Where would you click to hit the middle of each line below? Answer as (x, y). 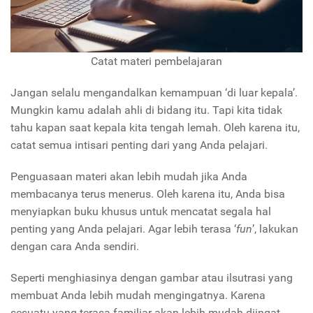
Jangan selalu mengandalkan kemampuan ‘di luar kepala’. (154, 92)
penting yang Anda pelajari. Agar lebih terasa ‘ (123, 228)
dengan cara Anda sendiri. (76, 246)
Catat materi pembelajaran (156, 61)
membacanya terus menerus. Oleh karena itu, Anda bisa (148, 194)
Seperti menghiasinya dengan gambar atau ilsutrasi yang (152, 277)
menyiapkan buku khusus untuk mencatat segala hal (141, 211)
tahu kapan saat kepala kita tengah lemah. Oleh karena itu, (155, 127)
